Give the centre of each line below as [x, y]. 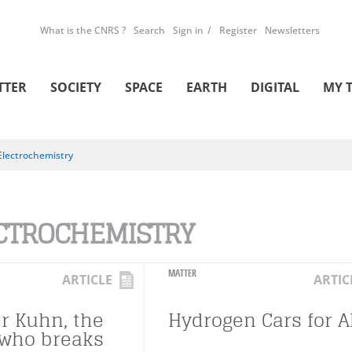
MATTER [182, 273]
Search [149, 30]
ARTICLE [87, 280]
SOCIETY [76, 87]
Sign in [188, 30]
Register [238, 30]
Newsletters [292, 30]
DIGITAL [275, 87]
